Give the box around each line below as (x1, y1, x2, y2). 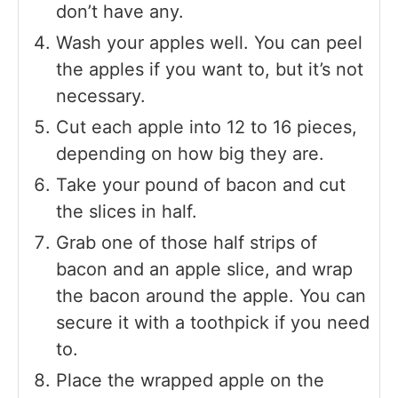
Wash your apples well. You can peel (56, 31, 362, 53)
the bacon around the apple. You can (56, 284, 366, 306)
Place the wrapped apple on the (56, 369, 324, 391)
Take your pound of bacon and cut (56, 173, 346, 195)
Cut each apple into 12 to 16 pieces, (56, 115, 357, 138)
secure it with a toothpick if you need (56, 311, 370, 333)
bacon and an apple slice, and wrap (56, 258, 353, 280)
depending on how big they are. (56, 142, 324, 164)
